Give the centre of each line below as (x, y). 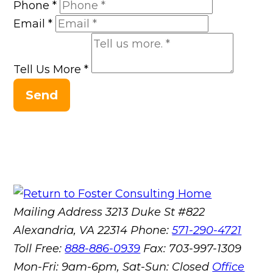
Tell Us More (49, 70)
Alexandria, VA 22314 (72, 231)
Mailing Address (58, 212)
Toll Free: (39, 249)
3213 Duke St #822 (155, 212)
